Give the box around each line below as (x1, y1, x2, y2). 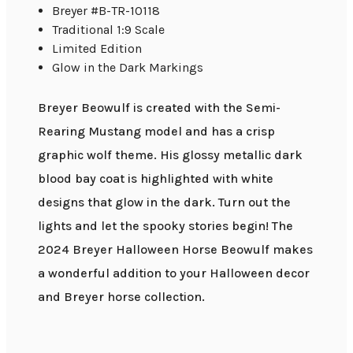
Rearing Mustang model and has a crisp (38, 123, 275, 139)
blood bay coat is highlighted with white (38, 170, 273, 186)
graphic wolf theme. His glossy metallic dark (38, 147, 303, 162)
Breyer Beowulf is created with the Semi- (38, 99, 281, 115)
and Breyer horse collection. (38, 288, 205, 304)
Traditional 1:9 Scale (52, 21, 165, 37)
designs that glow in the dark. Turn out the (38, 194, 291, 210)
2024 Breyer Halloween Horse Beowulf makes (38, 241, 313, 257)
